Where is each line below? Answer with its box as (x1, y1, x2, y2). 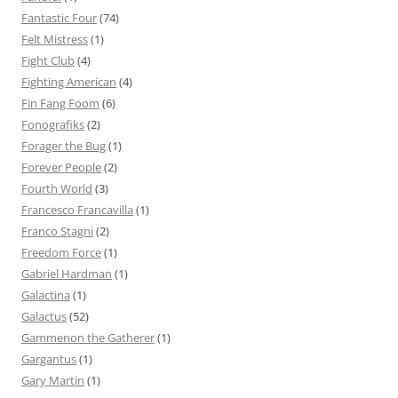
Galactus (21, 307, 67, 324)
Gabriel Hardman (21, 265, 112, 282)
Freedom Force (21, 243, 101, 260)
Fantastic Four (21, 9, 97, 26)
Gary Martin (21, 371, 84, 388)
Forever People (21, 158, 101, 175)
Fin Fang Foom (21, 94, 99, 111)
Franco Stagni (21, 222, 93, 239)
